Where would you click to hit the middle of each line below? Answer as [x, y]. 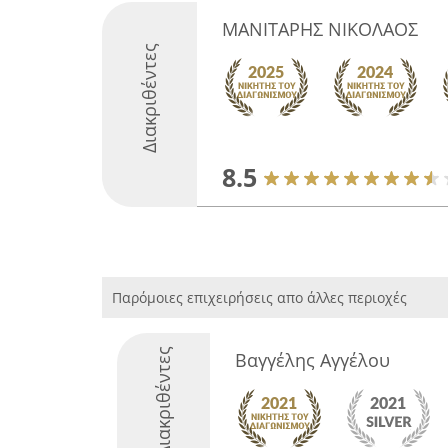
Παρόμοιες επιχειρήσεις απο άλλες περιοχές [259, 297]
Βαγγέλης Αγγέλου [312, 360]
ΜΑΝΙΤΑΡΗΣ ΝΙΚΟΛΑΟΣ [320, 29]
